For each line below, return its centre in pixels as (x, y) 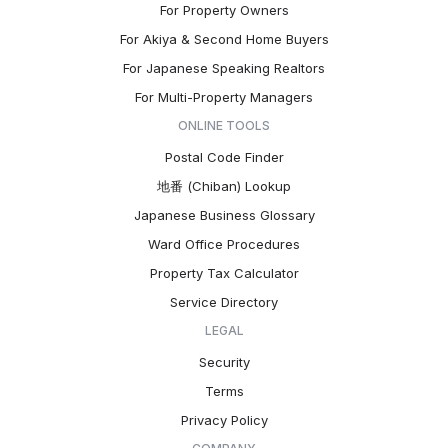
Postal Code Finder (224, 157)
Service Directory (224, 302)
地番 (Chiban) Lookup (224, 186)
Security (224, 362)
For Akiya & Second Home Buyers (224, 39)
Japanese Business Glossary (224, 215)
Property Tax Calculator (224, 273)
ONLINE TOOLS (224, 125)
